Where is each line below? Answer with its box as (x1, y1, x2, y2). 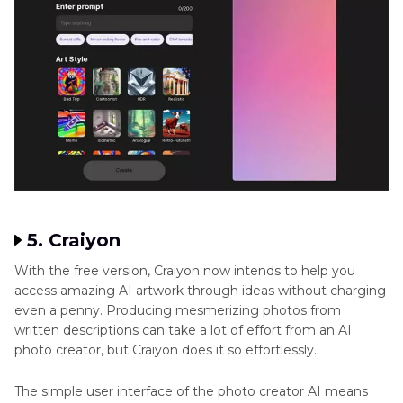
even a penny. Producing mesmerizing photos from (14, 301, 341, 318)
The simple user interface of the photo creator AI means (14, 382, 368, 399)
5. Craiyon (27, 228, 121, 251)
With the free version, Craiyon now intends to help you (14, 262, 355, 279)
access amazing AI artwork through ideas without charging (14, 282, 386, 299)
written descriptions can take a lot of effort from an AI (14, 321, 352, 338)
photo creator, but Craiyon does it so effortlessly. (14, 341, 317, 358)
